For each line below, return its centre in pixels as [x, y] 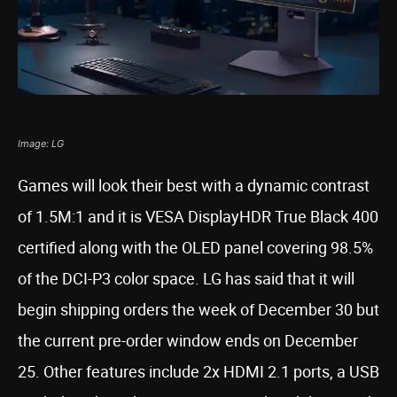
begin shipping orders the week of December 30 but [198, 309]
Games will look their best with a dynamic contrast [194, 185]
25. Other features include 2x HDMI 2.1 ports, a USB [198, 371]
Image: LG [41, 143]
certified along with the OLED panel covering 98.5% [195, 247]
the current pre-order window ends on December [188, 340]
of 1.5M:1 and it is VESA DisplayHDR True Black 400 [198, 216]
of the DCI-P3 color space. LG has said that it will [186, 278]
